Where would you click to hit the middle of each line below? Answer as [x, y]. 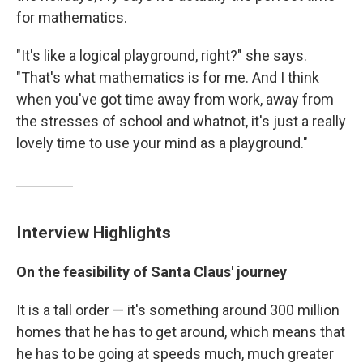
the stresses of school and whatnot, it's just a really [181, 121]
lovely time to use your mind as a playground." [162, 143]
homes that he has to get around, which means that [181, 332]
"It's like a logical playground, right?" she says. [162, 56]
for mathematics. [72, 17]
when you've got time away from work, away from [175, 99]
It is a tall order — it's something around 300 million [178, 310]
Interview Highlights [94, 232]
